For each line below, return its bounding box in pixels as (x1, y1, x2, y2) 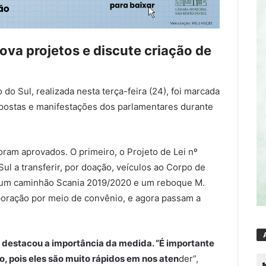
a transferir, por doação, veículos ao (12, 161, 166, 173)
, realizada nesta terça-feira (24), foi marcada (31, 85, 220, 97)
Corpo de (166, 161, 205, 173)
